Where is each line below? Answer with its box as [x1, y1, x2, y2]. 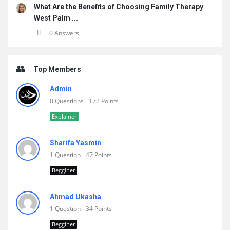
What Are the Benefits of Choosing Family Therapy [34, 3, 203, 11]
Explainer [52, 112, 76, 120]
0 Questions [50, 97, 84, 105]
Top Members [33, 65, 81, 73]
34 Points [86, 204, 112, 213]
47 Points [86, 150, 112, 159]
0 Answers [49, 29, 79, 37]
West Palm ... [34, 14, 78, 22]
